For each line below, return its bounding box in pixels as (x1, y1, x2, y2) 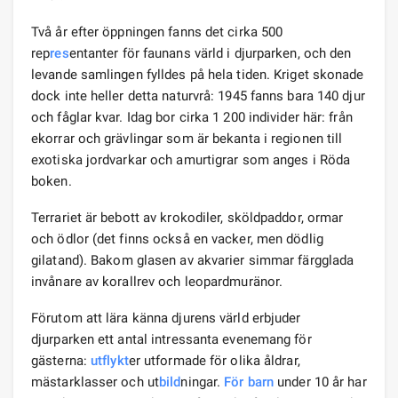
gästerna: (31, 352, 91, 369)
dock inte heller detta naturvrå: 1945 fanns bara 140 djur (31, 87, 365, 104)
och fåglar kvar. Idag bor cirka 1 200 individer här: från (31, 108, 353, 125)
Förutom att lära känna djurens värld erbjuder (31, 309, 301, 326)
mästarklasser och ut (31, 373, 159, 390)
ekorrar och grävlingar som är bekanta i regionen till (31, 130, 343, 147)
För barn (224, 373, 275, 390)
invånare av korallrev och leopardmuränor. (31, 273, 283, 290)
